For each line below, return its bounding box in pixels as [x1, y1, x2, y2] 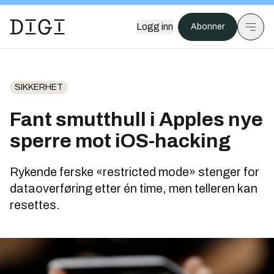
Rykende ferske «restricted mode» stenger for [10, 165, 259, 179]
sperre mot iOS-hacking [10, 130, 231, 152]
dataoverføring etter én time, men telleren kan [10, 182, 257, 195]
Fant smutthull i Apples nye [10, 109, 263, 130]
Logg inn [136, 21, 173, 32]
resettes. [10, 198, 60, 212]
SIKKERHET [15, 83, 63, 92]
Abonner [191, 22, 224, 31]
